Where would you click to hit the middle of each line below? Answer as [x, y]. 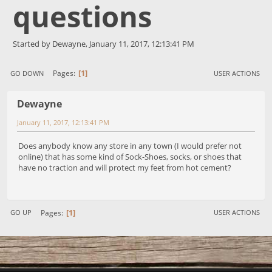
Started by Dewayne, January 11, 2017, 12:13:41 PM [104, 43]
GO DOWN [27, 73]
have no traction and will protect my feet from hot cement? [125, 167]
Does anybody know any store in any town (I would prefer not [130, 145]
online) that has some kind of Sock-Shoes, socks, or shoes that [130, 156]
